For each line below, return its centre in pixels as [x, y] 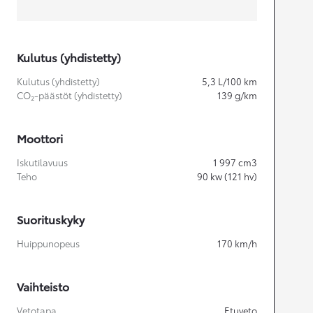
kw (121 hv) [234, 176]
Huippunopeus [48, 243]
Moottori [40, 138]
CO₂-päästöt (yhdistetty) [70, 95]
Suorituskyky [51, 219]
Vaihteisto [43, 286]
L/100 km [238, 81]
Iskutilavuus [42, 162]
